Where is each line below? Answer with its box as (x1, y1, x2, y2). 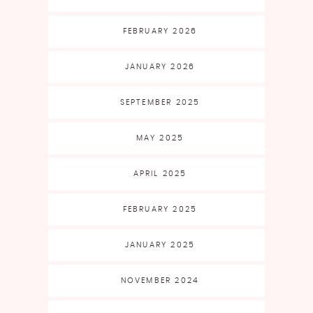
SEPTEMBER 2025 (119, 98, 201, 106)
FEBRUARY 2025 (122, 205, 198, 213)
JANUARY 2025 (124, 240, 196, 249)
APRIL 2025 (133, 169, 187, 177)
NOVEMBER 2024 (120, 276, 200, 284)
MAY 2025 (136, 133, 184, 142)
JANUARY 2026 (124, 62, 196, 71)
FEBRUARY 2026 (122, 27, 198, 35)
